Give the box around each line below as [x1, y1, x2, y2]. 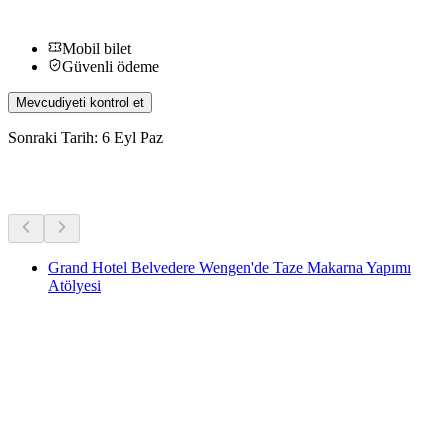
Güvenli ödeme [62, 57, 159, 75]
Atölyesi [48, 276, 101, 294]
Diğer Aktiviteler [8, 166, 183, 193]
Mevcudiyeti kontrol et [16, 94, 144, 110]
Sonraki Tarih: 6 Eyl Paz [8, 128, 163, 146]
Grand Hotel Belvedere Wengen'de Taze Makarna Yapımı [48, 258, 411, 276]
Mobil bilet [62, 39, 131, 57]
